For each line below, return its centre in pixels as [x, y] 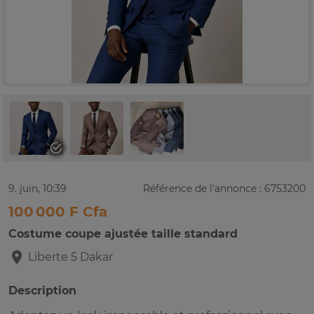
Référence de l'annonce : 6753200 [224, 189]
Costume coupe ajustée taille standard [123, 234]
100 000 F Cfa [58, 212]
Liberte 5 [53, 257]
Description [42, 291]
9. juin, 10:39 [37, 189]
